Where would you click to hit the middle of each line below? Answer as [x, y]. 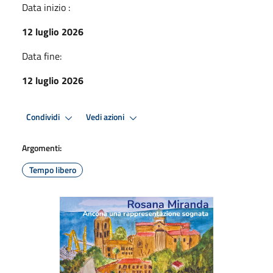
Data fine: [42, 56]
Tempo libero [52, 169]
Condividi [44, 117]
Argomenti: [42, 147]
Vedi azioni [106, 117]
